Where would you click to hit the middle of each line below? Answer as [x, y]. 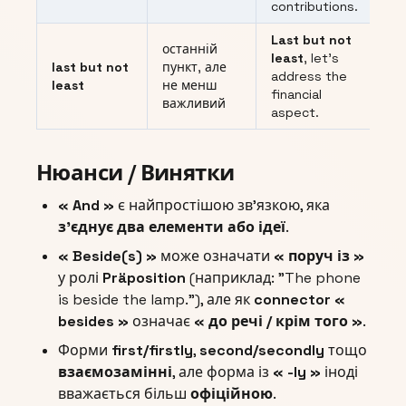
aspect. [295, 113]
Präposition [144, 278]
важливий [194, 104]
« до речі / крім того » [278, 322]
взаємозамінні [115, 372]
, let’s [321, 58]
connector [292, 300]
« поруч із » [319, 256]
